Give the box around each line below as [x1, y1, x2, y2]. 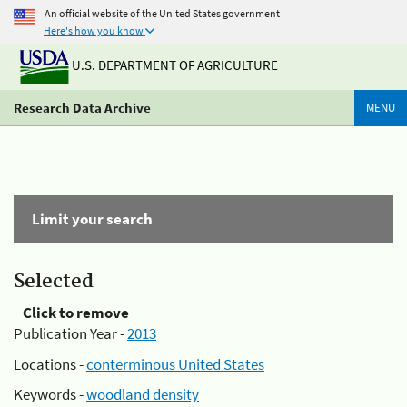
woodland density [86, 384, 199, 404]
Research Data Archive [14, 99, 151, 116]
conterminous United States [86, 353, 264, 374]
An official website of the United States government [45, 5, 280, 20]
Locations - [14, 353, 86, 374]
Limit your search [32, 209, 153, 229]
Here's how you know [44, 24, 144, 37]
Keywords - [14, 384, 86, 404]
